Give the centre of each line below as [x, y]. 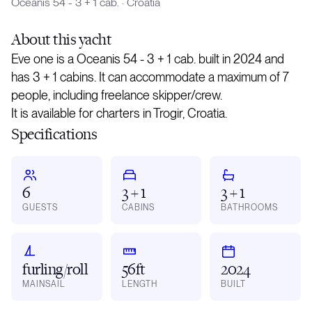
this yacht [83, 39]
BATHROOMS [249, 208]
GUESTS [40, 208]
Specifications [54, 134]
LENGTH [140, 284]
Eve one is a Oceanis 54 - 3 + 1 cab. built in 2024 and [148, 59]
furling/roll [55, 269]
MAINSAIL [44, 284]
